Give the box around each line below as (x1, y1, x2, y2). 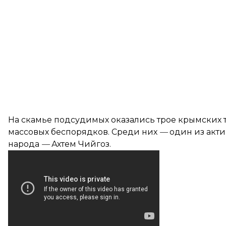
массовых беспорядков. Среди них (8, 127, 159, 137)
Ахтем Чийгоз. (49, 139, 111, 149)
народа (8, 139, 41, 149)
